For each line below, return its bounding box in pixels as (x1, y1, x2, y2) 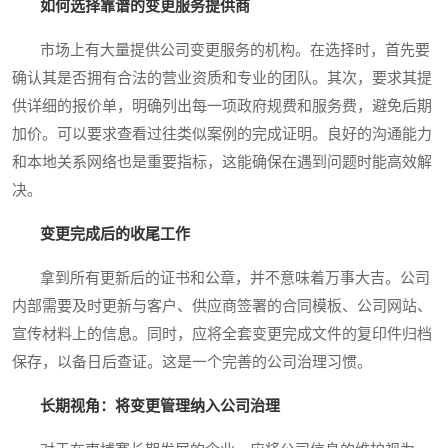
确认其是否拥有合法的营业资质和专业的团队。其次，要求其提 (12, 70, 432, 87)
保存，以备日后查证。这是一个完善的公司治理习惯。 (12, 354, 372, 371)
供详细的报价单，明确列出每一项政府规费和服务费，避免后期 (12, 98, 432, 115)
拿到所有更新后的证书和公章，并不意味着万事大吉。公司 (12, 270, 430, 287)
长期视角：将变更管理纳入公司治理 (40, 398, 280, 415)
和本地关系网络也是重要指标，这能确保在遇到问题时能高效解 (12, 154, 432, 171)
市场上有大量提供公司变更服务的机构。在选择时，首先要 (12, 42, 430, 59)
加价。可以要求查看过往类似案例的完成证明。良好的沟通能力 (12, 126, 432, 143)
